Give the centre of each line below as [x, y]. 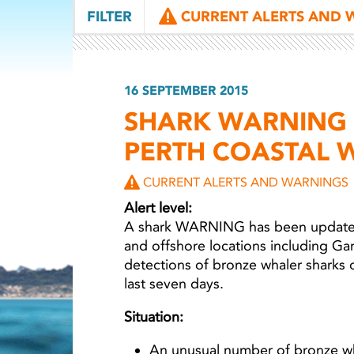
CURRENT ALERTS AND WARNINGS [246, 182]
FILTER [109, 17]
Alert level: [158, 208]
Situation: [154, 317]
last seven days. [174, 284]
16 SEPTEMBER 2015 [186, 90]
